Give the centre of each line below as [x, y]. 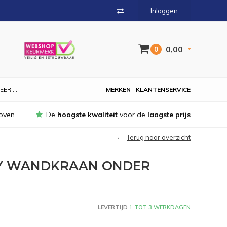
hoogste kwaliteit [87, 115]
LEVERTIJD [112, 207]
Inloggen [164, 11]
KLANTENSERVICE [163, 89]
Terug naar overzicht [159, 137]
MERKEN [118, 89]
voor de [133, 115]
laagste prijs [169, 115]
